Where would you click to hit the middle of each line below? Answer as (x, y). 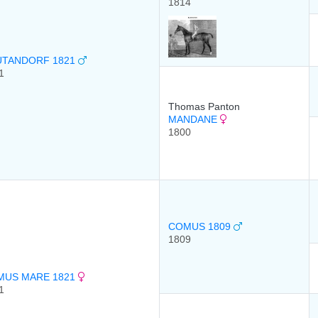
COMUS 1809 (201, 226)
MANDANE (194, 119)
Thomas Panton (204, 106)
